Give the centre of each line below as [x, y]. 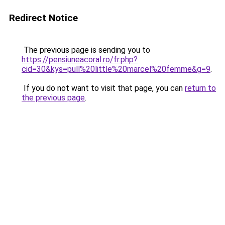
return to [200, 88]
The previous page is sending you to [86, 50]
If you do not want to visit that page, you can [103, 88]
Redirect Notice [43, 18]
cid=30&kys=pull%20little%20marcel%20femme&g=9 [116, 69]
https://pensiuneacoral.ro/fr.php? [80, 60]
